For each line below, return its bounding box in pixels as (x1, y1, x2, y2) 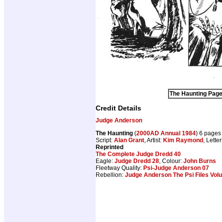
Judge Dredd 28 (114, 158, 159, 165)
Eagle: (96, 158, 114, 165)
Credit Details (96, 104, 141, 112)
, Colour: (159, 158, 183, 165)
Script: (96, 137, 114, 144)
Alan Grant (114, 137, 144, 144)
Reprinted (96, 144, 123, 151)
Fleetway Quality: (96, 165, 143, 172)
